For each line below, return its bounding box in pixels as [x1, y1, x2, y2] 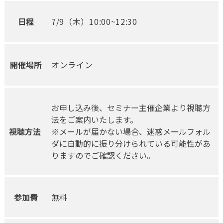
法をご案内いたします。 [51, 113, 138, 126]
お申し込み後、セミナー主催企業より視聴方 [51, 102, 211, 114]
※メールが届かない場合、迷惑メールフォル [51, 125, 211, 138]
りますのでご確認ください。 [51, 149, 155, 162]
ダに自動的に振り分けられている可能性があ [51, 137, 211, 150]
